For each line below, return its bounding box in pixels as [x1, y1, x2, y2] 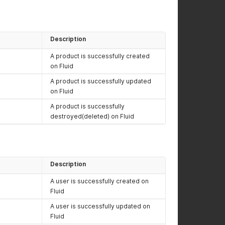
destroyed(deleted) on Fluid [50, 113, 134, 120]
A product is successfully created [50, 52, 150, 60]
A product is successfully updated [50, 77, 151, 85]
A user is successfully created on [50, 177, 149, 185]
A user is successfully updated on [50, 202, 150, 210]
